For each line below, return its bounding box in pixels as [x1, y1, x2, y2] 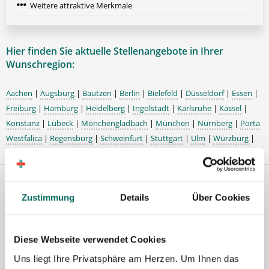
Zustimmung [21, 192, 75, 203]
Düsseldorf [186, 88, 224, 99]
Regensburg [50, 133, 92, 144]
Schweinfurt [100, 133, 143, 144]
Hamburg [44, 103, 78, 114]
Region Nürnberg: [6, 198, 143, 222]
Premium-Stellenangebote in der [6, 175, 260, 198]
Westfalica [6, 133, 42, 144]
